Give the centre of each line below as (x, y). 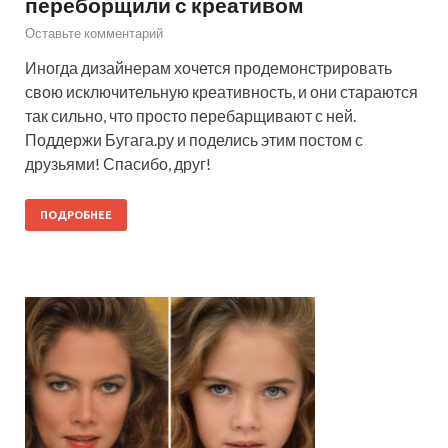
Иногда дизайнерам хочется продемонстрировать (208, 67)
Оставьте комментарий (94, 32)
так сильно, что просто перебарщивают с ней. (190, 115)
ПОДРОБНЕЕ (76, 214)
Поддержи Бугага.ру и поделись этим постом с (194, 139)
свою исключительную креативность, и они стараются (221, 91)
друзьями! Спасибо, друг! (118, 163)
